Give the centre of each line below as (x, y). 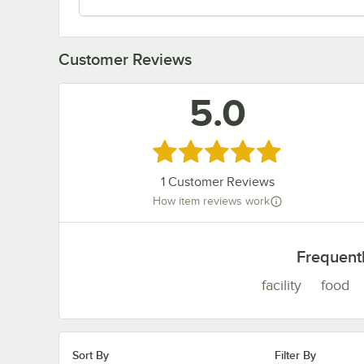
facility (281, 285)
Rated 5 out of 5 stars (220, 150)
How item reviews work (211, 201)
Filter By (295, 355)
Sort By (91, 355)
